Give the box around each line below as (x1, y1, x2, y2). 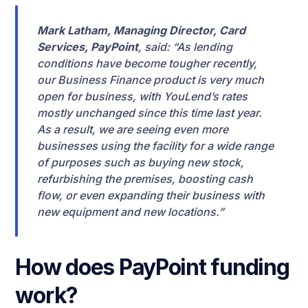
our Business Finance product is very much (37, 73, 265, 87)
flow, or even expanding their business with (37, 188, 265, 203)
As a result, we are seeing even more (37, 122, 229, 137)
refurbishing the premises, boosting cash (37, 172, 254, 186)
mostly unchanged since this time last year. (37, 106, 263, 120)
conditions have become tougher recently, (37, 56, 258, 71)
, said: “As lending (138, 40, 233, 54)
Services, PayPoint (37, 40, 139, 54)
